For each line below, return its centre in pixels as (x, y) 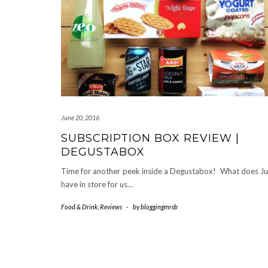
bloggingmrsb (159, 207)
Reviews (111, 207)
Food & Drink (79, 207)
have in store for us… (97, 185)
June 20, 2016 (80, 118)
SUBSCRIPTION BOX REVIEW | (150, 138)
